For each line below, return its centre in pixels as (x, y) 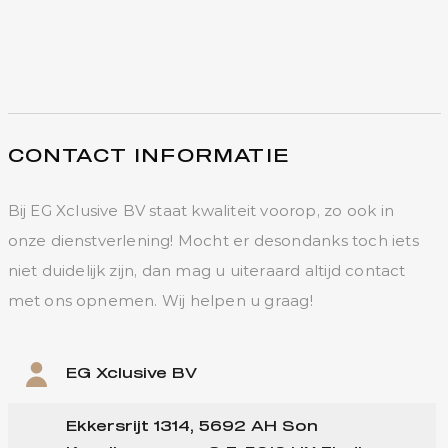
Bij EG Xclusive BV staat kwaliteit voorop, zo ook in (200, 210)
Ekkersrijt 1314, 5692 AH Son (191, 427)
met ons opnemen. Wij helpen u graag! (160, 300)
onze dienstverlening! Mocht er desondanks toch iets (213, 240)
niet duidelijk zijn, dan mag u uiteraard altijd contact (206, 270)
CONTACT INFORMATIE (149, 157)
